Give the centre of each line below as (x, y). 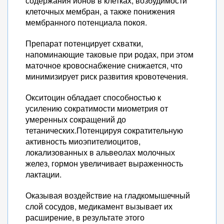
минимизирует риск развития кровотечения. (107, 76)
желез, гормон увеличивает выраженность (104, 163)
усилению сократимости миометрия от (97, 108)
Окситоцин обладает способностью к (93, 97)
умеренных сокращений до (76, 119)
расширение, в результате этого (85, 217)
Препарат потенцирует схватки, (84, 43)
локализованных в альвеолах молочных (100, 152)
